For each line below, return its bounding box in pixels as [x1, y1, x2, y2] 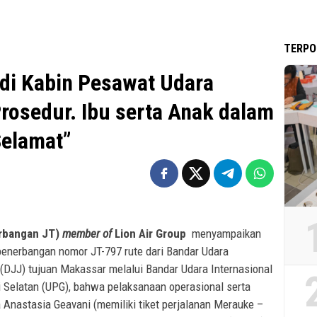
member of [62, 226, 112, 241]
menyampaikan [192, 226, 261, 241]
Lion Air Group [112, 226, 192, 241]
